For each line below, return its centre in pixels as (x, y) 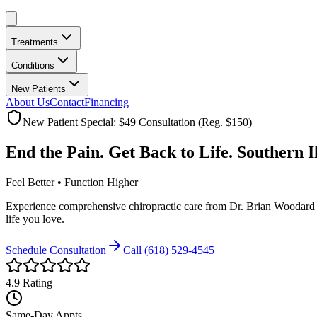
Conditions (33, 65)
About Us (28, 102)
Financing (106, 102)
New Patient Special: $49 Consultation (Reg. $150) (137, 122)
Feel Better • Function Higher (72, 182)
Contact (67, 102)
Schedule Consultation (56, 250)
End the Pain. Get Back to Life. (121, 152)
